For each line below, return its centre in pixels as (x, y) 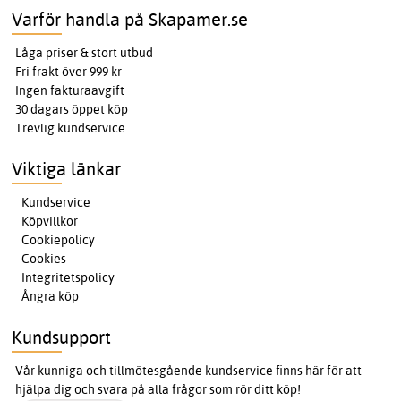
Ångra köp (51, 296)
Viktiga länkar (67, 168)
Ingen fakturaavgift (70, 90)
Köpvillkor (50, 221)
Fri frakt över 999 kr (69, 71)
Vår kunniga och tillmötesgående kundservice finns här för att (189, 370)
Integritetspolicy (68, 277)
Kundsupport (62, 337)
